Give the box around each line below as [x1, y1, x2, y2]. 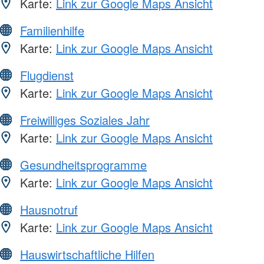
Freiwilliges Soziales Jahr [20, 111, 150, 129]
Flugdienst [20, 67, 74, 84]
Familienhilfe [20, 22, 84, 39]
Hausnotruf [20, 201, 78, 219]
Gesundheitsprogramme [20, 156, 147, 174]
